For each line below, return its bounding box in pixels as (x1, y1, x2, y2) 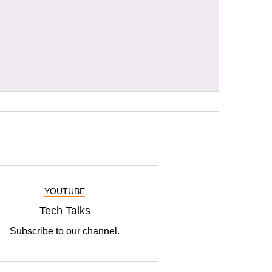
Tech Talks (39, 204, 90, 217)
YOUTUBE (44, 186, 86, 196)
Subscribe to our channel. (10, 225, 120, 236)
